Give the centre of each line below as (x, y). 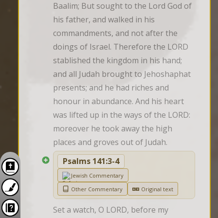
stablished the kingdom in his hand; (118, 61)
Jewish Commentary (97, 175)
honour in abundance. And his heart (118, 101)
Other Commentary (97, 189)
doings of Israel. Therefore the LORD (121, 47)
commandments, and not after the (115, 33)
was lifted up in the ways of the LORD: (122, 115)
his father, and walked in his (104, 20)
